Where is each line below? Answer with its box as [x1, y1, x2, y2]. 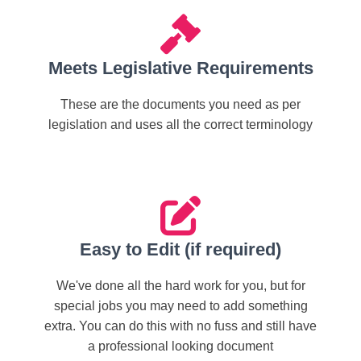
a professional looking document [88, 339, 273, 353]
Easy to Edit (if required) [80, 239, 281, 259]
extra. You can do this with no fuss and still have [44, 319, 317, 333]
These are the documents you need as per [60, 98, 301, 111]
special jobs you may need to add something [53, 299, 308, 313]
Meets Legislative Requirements [48, 58, 313, 78]
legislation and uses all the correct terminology [48, 118, 313, 131]
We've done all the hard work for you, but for [56, 279, 305, 293]
